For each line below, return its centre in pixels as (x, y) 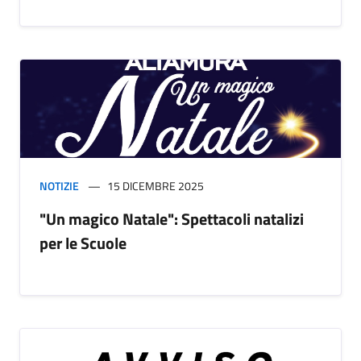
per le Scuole (83, 243)
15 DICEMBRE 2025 (156, 186)
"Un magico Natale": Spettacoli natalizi (172, 219)
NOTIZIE (59, 186)
